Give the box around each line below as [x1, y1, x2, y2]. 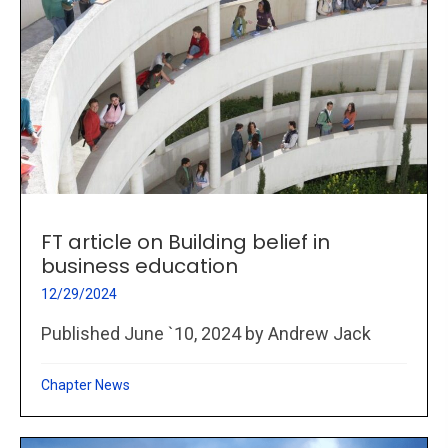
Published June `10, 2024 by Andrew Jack [41, 323, 371, 344]
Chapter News [41, 377, 130, 393]
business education [41, 252, 238, 280]
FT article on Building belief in [41, 228, 330, 256]
